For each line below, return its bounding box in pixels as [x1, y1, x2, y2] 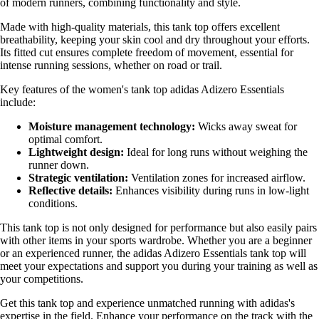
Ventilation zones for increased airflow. [128, 171, 305, 184]
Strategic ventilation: [28, 171, 128, 184]
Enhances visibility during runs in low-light [113, 184, 309, 197]
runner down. [28, 158, 89, 171]
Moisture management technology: [28, 120, 195, 132]
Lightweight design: [28, 145, 124, 158]
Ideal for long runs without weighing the [124, 145, 308, 158]
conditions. [28, 197, 78, 209]
